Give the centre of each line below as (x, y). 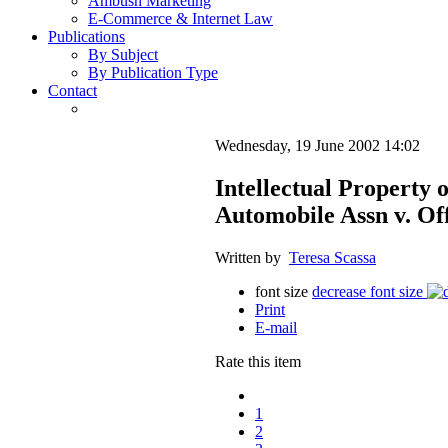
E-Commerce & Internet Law (180, 19)
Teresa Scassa (332, 258)
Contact (72, 91)
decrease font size (367, 292)
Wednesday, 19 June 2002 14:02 (317, 146)
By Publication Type (153, 73)
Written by (252, 258)
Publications (86, 37)
